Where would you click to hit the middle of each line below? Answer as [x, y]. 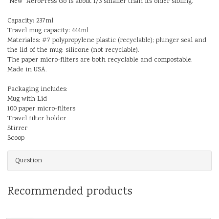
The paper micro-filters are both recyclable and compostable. [100, 60]
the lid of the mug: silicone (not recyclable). [73, 50]
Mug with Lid [27, 99]
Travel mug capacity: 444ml [48, 31]
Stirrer [17, 128]
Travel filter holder [37, 119]
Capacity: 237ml [30, 21]
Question [29, 161]
